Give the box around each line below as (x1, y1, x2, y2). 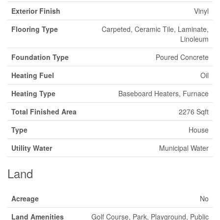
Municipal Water (159, 142, 209, 153)
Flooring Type (11, 24, 58, 34)
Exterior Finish (11, 5, 60, 16)
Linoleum (180, 33, 209, 44)
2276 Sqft (179, 106, 209, 116)
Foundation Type (11, 52, 69, 62)
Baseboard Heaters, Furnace (118, 88, 209, 98)
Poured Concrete (156, 52, 209, 62)
